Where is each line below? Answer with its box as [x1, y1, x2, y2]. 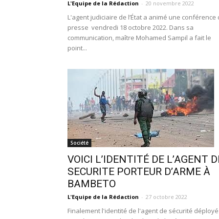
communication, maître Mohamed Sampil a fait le [67, 33, 211, 42]
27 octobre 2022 [146, 193, 187, 200]
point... [67, 44, 87, 52]
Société [70, 139, 88, 146]
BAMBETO [67, 178, 116, 190]
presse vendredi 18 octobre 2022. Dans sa [67, 23, 194, 32]
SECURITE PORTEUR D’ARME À [67, 166, 210, 177]
